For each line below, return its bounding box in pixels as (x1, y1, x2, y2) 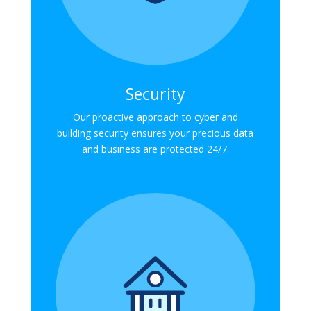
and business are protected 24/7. (81, 142, 229, 155)
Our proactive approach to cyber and (72, 110, 238, 124)
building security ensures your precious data (57, 126, 254, 140)
